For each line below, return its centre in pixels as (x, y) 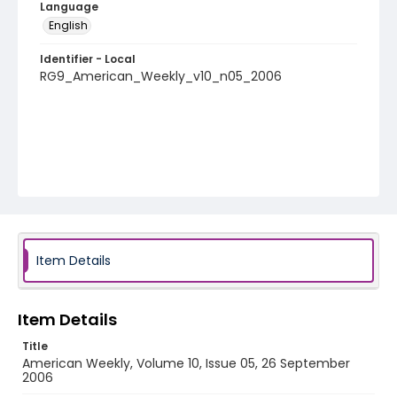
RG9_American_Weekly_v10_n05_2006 (161, 76)
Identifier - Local (88, 59)
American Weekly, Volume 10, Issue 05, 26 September (186, 363)
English (68, 25)
